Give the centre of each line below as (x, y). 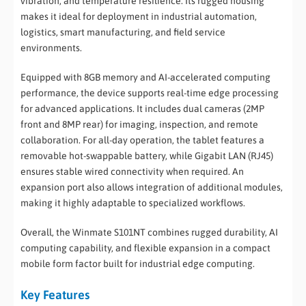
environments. (51, 48)
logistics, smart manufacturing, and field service (123, 32)
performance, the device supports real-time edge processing (150, 93)
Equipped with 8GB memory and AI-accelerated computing (145, 78)
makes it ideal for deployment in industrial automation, (139, 17)
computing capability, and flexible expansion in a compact (145, 248)
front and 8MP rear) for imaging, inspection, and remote (139, 125)
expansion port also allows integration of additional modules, (152, 187)
